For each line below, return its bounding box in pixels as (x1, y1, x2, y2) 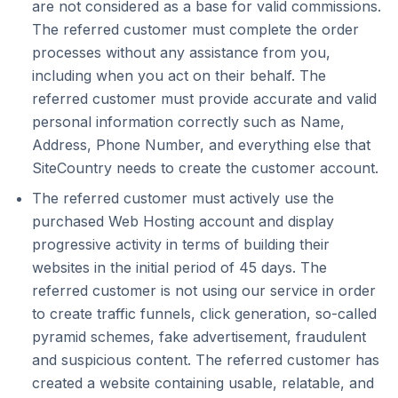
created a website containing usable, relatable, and (32, 374, 374, 392)
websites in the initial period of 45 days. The (32, 259, 327, 276)
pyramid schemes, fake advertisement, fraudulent (32, 328, 366, 346)
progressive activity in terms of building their (32, 235, 330, 253)
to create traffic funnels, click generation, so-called (32, 305, 377, 322)
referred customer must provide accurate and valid (32, 90, 377, 107)
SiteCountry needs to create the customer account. (32, 159, 378, 177)
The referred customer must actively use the (32, 189, 334, 207)
